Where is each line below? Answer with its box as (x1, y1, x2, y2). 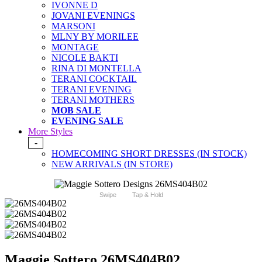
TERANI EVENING (51, 84, 132, 95)
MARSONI (51, 21, 95, 32)
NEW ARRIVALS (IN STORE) (51, 159, 173, 170)
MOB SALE (51, 105, 101, 116)
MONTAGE (51, 42, 99, 53)
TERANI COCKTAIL (51, 74, 137, 84)
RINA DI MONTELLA (51, 63, 142, 74)
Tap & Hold (132, 191, 163, 199)
